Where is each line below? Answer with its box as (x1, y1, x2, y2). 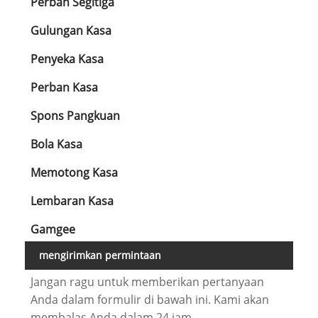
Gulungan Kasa (30, 22, 111, 38)
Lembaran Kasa (30, 192, 114, 209)
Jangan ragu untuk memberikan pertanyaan (30, 274, 264, 290)
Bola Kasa (30, 136, 82, 152)
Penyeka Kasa (30, 50, 104, 67)
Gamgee (30, 221, 75, 237)
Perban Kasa (30, 79, 98, 95)
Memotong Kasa (30, 164, 118, 180)
